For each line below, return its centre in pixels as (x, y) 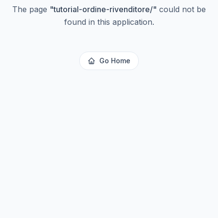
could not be (181, 9)
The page (31, 9)
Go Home (115, 61)
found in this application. (109, 22)
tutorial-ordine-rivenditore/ (103, 9)
